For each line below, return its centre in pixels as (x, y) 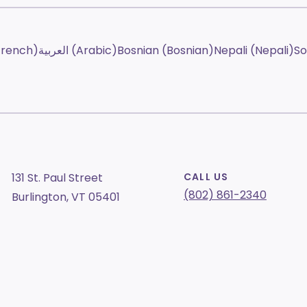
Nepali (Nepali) (254, 50)
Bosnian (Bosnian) (165, 50)
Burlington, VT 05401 (66, 197)
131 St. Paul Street (57, 178)
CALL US (206, 177)
